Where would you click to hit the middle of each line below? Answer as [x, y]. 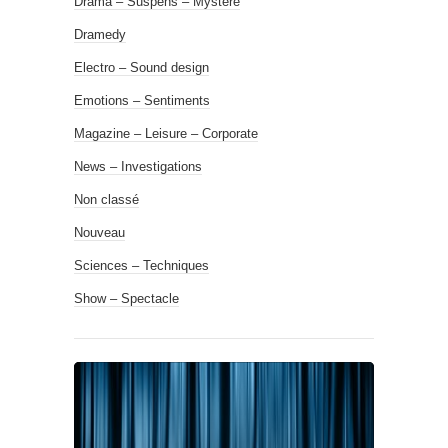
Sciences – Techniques [141, 265]
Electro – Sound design [141, 67]
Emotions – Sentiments [142, 100]
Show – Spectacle [126, 298]
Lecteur [93, 366]
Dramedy [100, 34]
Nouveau [99, 232]
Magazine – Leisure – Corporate [166, 133]
